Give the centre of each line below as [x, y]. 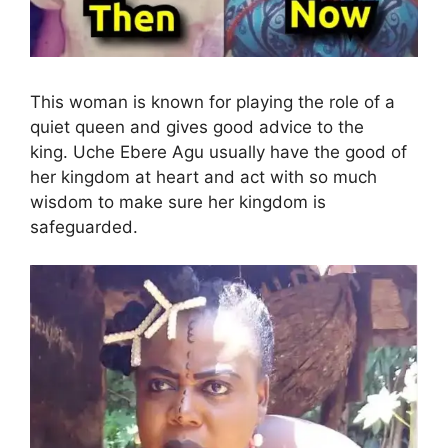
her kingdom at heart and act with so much [203, 176]
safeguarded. [84, 226]
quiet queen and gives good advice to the [197, 126]
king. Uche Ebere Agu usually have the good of [218, 151]
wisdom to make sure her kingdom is [178, 201]
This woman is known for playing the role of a [212, 101]
